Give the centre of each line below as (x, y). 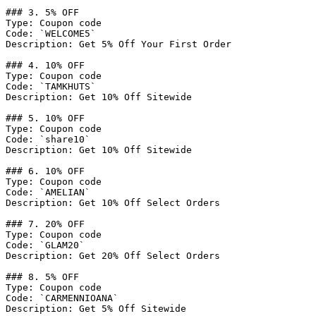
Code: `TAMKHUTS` (51, 86)
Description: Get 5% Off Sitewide (96, 309)
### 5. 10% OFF (45, 118)
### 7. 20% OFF (45, 224)
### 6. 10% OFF (45, 171)
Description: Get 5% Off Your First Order (119, 44)
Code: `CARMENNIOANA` (62, 298)
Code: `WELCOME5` (51, 34)
